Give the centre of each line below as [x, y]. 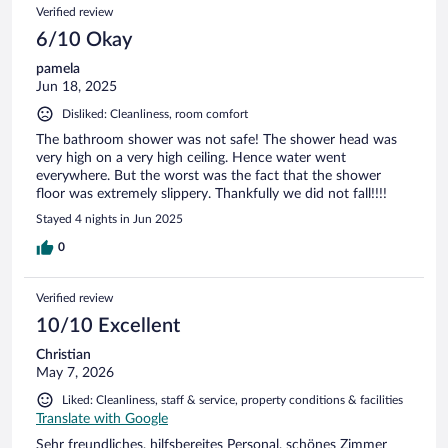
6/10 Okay [84, 39]
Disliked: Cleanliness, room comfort [155, 113]
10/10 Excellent [108, 325]
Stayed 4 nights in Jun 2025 [109, 218]
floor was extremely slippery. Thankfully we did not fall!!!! [211, 193]
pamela [58, 68]
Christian [63, 354]
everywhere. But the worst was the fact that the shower [208, 175]
